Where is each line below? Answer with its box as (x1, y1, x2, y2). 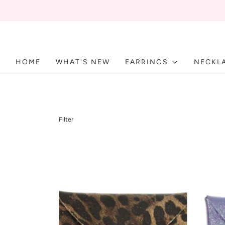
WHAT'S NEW (56, 58, 110, 66)
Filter (59, 116, 73, 123)
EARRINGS (125, 58, 168, 66)
